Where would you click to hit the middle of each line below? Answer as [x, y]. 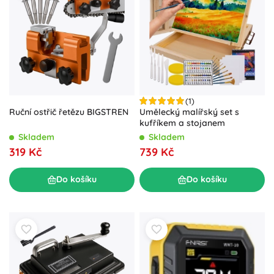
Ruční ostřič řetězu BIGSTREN [69, 112]
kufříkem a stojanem [182, 123]
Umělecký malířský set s [189, 112]
